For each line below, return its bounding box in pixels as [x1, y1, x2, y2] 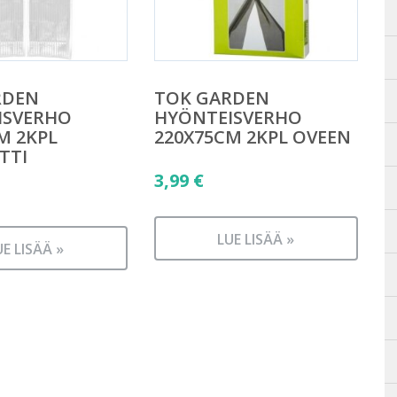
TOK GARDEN [153, 85, 269, 110]
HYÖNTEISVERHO [153, 105, 302, 129]
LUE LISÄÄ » [217, 230, 295, 249]
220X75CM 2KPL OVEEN [153, 124, 351, 149]
